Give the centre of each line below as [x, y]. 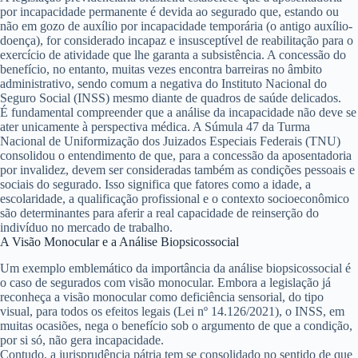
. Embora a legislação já [271, 282]
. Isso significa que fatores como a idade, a [205, 184]
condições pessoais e [303, 169]
